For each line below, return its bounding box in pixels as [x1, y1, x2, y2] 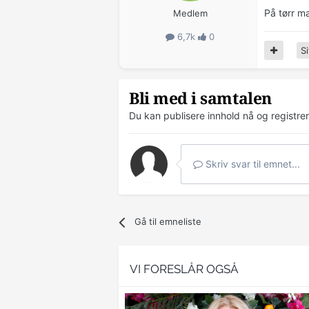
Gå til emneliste [134, 216, 202, 228]
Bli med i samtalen [129, 90, 272, 109]
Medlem [172, 8, 208, 19]
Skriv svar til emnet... [203, 158, 300, 170]
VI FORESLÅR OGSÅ [130, 262, 239, 277]
